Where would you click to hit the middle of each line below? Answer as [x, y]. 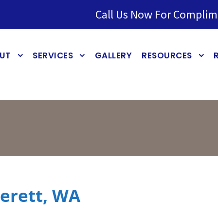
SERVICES [53, 55]
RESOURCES [167, 55]
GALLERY [113, 55]
